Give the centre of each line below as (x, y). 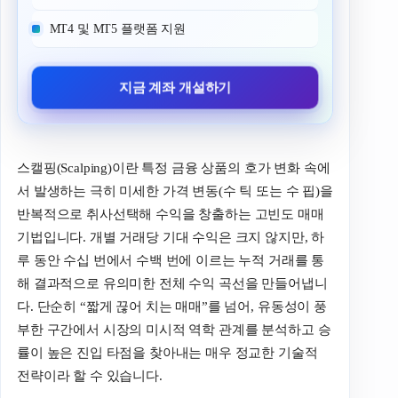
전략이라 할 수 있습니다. (90, 376)
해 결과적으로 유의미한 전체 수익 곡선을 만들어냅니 (172, 284)
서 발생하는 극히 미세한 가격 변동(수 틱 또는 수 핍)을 (175, 191)
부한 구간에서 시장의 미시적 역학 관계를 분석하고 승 (174, 330)
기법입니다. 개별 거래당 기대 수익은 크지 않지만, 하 (171, 238)
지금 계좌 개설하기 (175, 88)
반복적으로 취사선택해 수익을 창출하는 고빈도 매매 (171, 215)
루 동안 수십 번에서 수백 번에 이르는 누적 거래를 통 (171, 261)
